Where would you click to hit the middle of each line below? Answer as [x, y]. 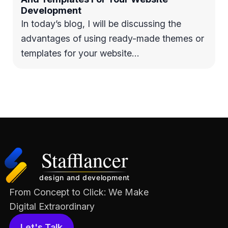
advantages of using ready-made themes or [112, 38]
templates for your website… [80, 53]
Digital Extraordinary [52, 207]
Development [51, 10]
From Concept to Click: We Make [79, 192]
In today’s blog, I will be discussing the [101, 24]
